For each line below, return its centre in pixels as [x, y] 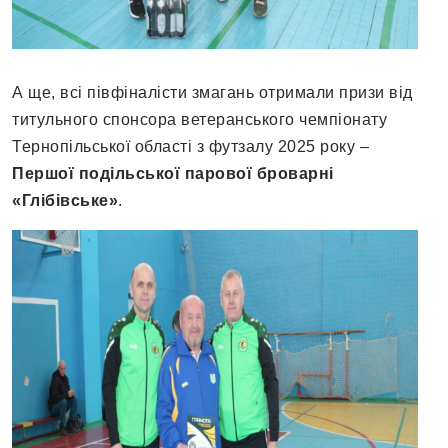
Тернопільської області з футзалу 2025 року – [190, 147]
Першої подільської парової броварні [173, 174]
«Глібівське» [65, 201]
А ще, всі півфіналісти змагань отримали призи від [212, 93]
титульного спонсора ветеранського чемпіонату [199, 120]
